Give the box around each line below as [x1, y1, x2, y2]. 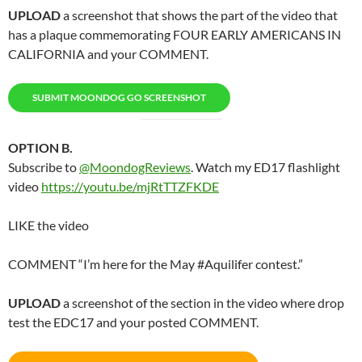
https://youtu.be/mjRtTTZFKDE [41, 178, 219, 194]
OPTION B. [8, 139, 73, 155]
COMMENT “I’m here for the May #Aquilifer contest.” [8, 255, 303, 271]
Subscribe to [8, 158, 79, 175]
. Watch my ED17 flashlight [191, 158, 340, 175]
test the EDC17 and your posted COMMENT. [8, 314, 259, 330]
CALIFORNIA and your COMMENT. [8, 45, 208, 61]
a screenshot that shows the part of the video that [61, 6, 338, 23]
